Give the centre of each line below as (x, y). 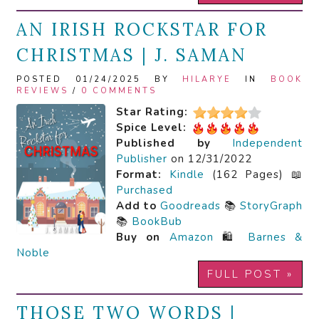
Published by (163, 143)
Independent (267, 143)
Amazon (191, 237)
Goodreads (190, 205)
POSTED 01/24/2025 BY (100, 79)
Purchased (145, 190)
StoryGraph (271, 205)
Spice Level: (151, 127)
